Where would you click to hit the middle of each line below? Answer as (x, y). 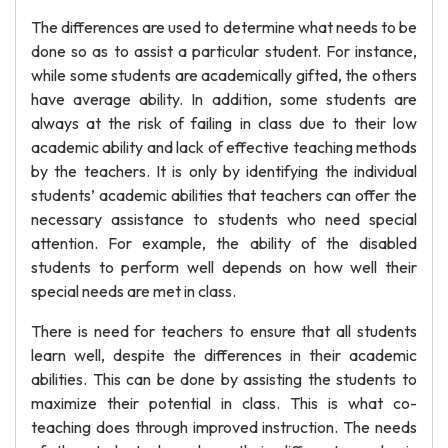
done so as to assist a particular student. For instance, (224, 51)
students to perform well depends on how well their (224, 267)
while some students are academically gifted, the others (224, 75)
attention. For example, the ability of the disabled (224, 243)
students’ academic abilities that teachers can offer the (224, 195)
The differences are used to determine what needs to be (224, 27)
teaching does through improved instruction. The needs (224, 427)
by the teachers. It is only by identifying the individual (224, 171)
